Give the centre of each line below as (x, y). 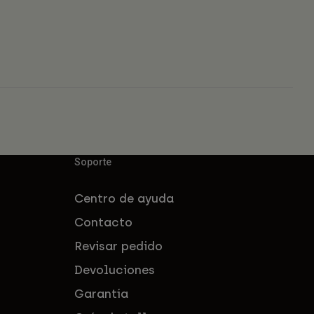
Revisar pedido (118, 246)
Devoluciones (115, 270)
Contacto (103, 223)
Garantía (101, 294)
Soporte (93, 162)
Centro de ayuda (124, 199)
